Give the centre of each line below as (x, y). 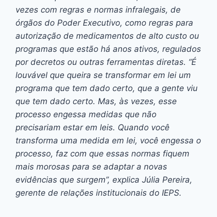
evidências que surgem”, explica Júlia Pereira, (104, 179)
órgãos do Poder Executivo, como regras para (104, 23)
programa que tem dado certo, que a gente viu (107, 88)
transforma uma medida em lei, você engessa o (108, 140)
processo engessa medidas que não (86, 114)
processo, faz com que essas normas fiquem (102, 153)
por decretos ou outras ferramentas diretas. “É (106, 62)
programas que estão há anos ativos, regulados (108, 49)
